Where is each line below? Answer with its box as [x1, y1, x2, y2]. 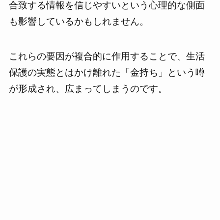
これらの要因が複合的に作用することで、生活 [8, 51, 205, 61]
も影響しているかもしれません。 [8, 16, 149, 27]
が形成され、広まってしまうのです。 [8, 83, 167, 94]
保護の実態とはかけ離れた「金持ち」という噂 [8, 67, 205, 78]
